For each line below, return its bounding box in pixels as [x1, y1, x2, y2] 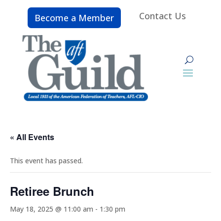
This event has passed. [10, 155, 83, 165]
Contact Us [139, 10, 186, 22]
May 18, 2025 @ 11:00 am [10, 204, 93, 214]
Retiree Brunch [10, 182, 94, 199]
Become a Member [35, 12, 114, 24]
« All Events [10, 131, 54, 143]
